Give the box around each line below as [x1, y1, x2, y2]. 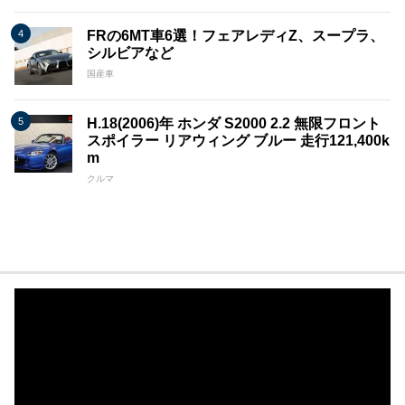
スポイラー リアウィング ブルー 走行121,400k [87, 133, 390, 149]
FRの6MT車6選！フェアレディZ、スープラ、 [87, 28, 384, 44]
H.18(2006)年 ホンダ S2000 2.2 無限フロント [87, 116, 381, 132]
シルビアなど [87, 45, 174, 61]
